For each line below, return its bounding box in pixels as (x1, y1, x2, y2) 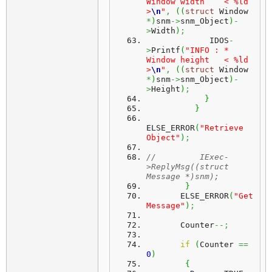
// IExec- (146, 152, 229, 161)
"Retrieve (200, 123, 243, 132)
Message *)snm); (146, 172, 219, 181)
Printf (151, 46, 180, 55)
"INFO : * (185, 46, 229, 55)
